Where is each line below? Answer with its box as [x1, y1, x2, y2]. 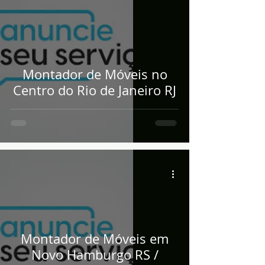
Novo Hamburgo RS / [31, 246, 159, 263]
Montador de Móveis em [21, 230, 169, 247]
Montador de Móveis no [22, 66, 167, 83]
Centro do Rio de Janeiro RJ [13, 82, 176, 99]
